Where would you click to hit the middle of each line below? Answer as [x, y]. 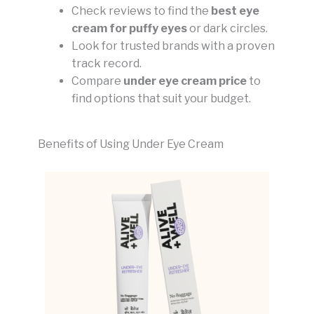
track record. [107, 64]
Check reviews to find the [141, 11]
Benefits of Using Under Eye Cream [131, 144]
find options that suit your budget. [161, 99]
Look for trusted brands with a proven [173, 46]
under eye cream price [185, 81]
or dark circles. [227, 29]
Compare [97, 81]
